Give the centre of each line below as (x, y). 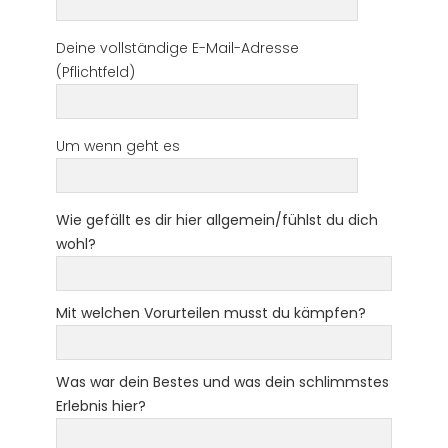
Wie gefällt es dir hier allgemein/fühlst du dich (217, 219)
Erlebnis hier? (101, 405)
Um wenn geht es (118, 145)
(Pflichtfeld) (95, 71)
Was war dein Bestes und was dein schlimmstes (222, 381)
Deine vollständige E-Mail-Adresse (177, 47)
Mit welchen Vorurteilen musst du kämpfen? (211, 312)
